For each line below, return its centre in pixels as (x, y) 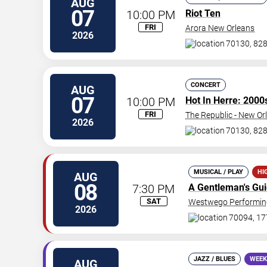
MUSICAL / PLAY (218, 172)
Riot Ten (203, 14)
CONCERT (206, 85)
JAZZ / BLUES (215, 259)
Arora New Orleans (220, 28)
